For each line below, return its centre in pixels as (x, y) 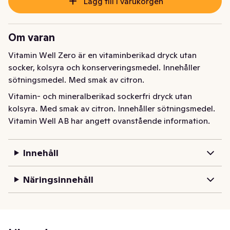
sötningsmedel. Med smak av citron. (76, 80)
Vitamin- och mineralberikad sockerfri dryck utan (100, 96)
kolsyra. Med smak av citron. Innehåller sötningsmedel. (112, 109)
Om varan (32, 38)
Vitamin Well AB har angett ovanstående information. (109, 121)
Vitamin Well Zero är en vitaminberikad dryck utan (102, 55)
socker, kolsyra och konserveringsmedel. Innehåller (104, 68)
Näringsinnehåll (58, 180)
